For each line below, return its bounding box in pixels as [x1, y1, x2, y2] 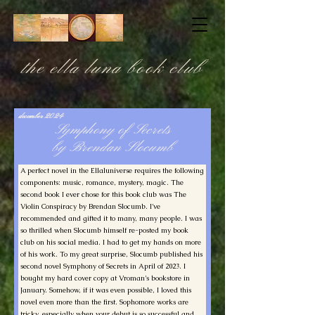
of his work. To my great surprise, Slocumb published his [20, 250, 202, 259]
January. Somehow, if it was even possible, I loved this [20, 285, 191, 295]
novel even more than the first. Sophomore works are [20, 297, 188, 307]
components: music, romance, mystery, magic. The [20, 178, 184, 187]
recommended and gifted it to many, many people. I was [20, 214, 202, 223]
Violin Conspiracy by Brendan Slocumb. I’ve [20, 202, 160, 211]
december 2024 [18, 112, 63, 121]
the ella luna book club [21, 58, 202, 80]
